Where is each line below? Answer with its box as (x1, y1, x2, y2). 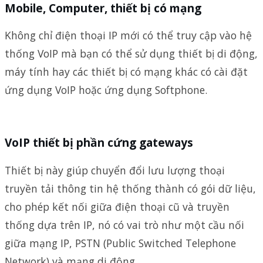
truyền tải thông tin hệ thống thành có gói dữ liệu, (5, 181, 256, 196)
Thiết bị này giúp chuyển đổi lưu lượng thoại (5, 163, 225, 178)
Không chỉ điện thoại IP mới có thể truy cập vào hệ (5, 28, 252, 43)
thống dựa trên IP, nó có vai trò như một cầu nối (5, 218, 244, 232)
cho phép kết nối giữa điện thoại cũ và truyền (5, 200, 230, 214)
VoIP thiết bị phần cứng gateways (5, 134, 193, 151)
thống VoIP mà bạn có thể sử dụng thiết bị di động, (5, 46, 258, 61)
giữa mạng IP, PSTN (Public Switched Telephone (5, 236, 236, 251)
